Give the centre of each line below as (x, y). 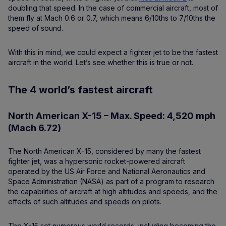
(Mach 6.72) (35, 128)
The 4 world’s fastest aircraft (80, 90)
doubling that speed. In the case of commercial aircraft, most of (113, 8)
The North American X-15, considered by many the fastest (104, 151)
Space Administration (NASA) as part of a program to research (111, 181)
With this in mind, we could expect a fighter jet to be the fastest (113, 52)
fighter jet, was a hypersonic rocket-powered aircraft (97, 161)
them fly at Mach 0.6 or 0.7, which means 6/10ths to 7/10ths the (112, 18)
